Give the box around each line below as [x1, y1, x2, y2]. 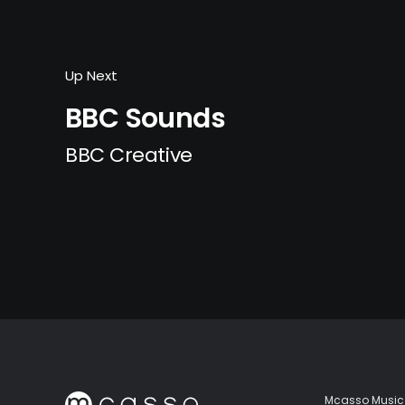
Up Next [65, 66, 118, 85]
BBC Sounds [65, 99, 225, 137]
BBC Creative [65, 141, 193, 169]
